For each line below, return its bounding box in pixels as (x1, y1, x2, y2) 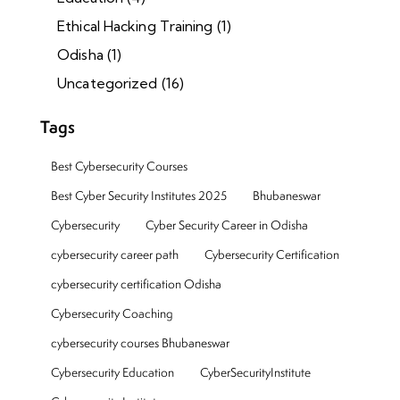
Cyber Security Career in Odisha (146, 216, 308, 233)
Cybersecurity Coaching (51, 304, 173, 321)
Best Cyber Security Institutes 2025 (51, 187, 227, 204)
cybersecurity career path (51, 246, 179, 262)
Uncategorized (57, 73, 158, 92)
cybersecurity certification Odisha (51, 275, 221, 292)
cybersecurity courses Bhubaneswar (51, 334, 229, 351)
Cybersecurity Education (51, 363, 174, 380)
